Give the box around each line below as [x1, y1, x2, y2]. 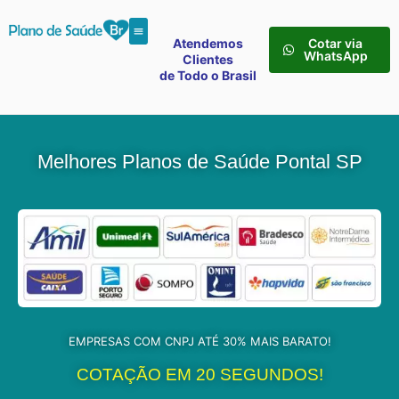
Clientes [183, 52, 234, 67]
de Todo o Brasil [159, 68, 257, 83]
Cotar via [308, 36, 363, 51]
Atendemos [173, 36, 244, 51]
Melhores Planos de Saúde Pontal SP [37, 151, 362, 174]
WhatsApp [303, 48, 368, 63]
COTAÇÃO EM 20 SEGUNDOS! [76, 365, 323, 385]
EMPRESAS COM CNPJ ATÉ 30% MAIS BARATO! [68, 334, 331, 349]
